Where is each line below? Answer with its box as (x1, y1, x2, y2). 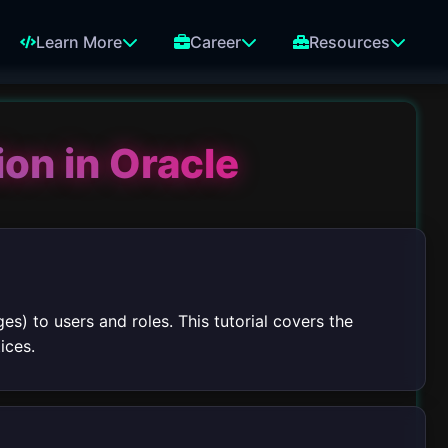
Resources (309, 32, 390, 52)
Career (190, 32, 241, 52)
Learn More (36, 32, 122, 52)
